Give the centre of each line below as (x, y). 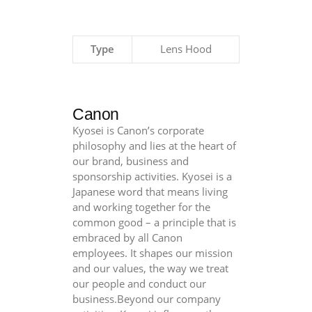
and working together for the (141, 207)
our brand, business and (131, 161)
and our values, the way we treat (150, 268)
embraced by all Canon (127, 238)
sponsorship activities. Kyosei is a (152, 177)
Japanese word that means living (150, 192)
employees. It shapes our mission (153, 253)
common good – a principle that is (154, 223)
